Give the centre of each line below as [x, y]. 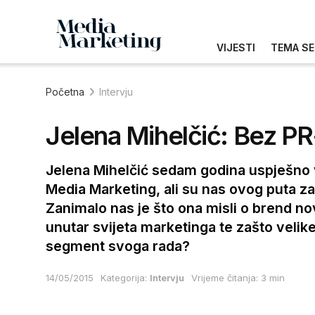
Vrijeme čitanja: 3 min [238, 278]
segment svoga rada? [118, 246]
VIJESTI [236, 47]
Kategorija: [124, 278]
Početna [65, 92]
